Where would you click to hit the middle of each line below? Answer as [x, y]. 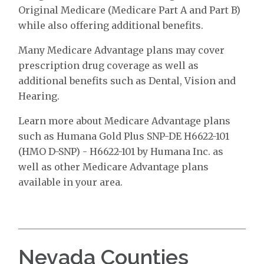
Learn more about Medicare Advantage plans [125, 121]
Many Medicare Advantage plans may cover [122, 50]
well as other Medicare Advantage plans [114, 167]
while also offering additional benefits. [111, 25]
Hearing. [39, 96]
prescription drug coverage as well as [109, 65]
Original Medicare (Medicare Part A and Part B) [130, 10]
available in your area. [71, 182]
